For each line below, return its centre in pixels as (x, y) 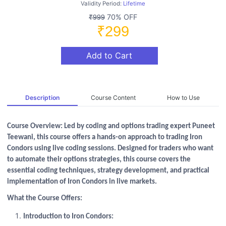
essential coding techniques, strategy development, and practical (108, 171)
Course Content (113, 97)
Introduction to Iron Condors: (68, 217)
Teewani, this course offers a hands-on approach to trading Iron (105, 138)
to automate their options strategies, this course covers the (99, 160)
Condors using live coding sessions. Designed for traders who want (110, 149)
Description (43, 97)
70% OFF (121, 17)
